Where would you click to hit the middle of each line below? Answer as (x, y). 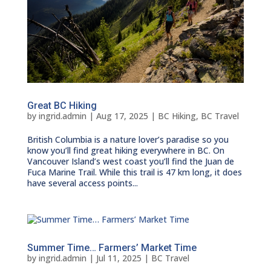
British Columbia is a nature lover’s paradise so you (128, 140)
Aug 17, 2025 (122, 116)
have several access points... (82, 183)
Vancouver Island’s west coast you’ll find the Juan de (130, 162)
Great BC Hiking (62, 106)
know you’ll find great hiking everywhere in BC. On (126, 151)
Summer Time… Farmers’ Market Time (112, 248)
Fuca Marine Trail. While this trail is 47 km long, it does (134, 172)
